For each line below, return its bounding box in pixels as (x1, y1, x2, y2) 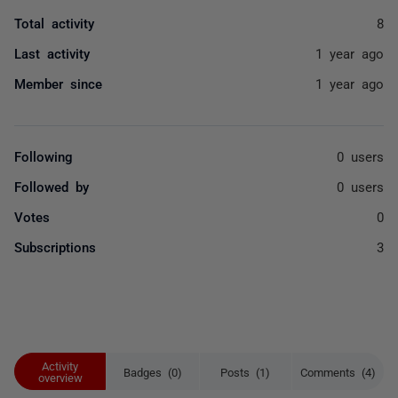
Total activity (14, 16, 94, 29)
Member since (14, 76, 102, 90)
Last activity (14, 46, 90, 60)
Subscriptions (14, 240, 96, 253)
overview (37, 371, 83, 383)
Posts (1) (220, 365, 271, 378)
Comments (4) (299, 365, 376, 378)
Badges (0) (123, 365, 182, 378)
